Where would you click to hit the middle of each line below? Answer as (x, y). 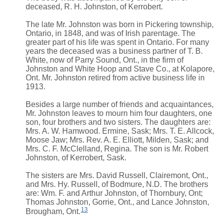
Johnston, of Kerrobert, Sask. (76, 158)
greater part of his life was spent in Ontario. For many (117, 42)
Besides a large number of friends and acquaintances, (120, 105)
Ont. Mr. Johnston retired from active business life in (115, 78)
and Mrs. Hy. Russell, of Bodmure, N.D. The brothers (117, 184)
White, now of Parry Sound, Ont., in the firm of (105, 60)
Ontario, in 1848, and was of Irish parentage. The (110, 34)
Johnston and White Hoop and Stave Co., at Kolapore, (120, 69)
